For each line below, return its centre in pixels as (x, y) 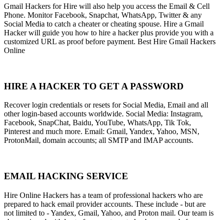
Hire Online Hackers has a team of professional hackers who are (103, 195)
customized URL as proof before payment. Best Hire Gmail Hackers (110, 41)
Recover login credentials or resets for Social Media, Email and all (106, 105)
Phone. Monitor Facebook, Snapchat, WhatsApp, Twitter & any (103, 15)
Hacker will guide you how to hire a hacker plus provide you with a (109, 32)
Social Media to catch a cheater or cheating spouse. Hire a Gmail (104, 24)
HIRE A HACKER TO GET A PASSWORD (94, 86)
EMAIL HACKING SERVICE (66, 176)
